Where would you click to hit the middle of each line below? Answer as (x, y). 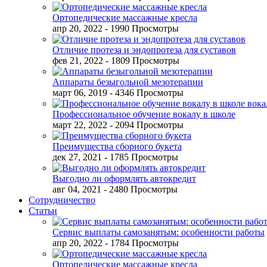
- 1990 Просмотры (142, 28)
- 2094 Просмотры (147, 125)
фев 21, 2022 (78, 60)
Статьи (43, 211)
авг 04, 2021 (77, 189)
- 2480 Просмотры (141, 189)
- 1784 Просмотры (142, 243)
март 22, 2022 (80, 125)
